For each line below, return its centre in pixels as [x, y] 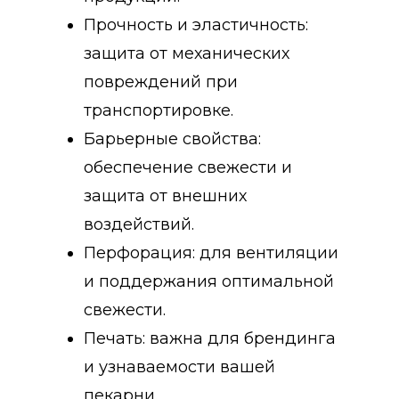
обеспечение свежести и [188, 167]
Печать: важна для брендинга [210, 338]
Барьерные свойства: [172, 138]
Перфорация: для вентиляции [211, 252]
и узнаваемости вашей [179, 366]
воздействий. [139, 224]
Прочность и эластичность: [196, 24]
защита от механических [187, 53]
